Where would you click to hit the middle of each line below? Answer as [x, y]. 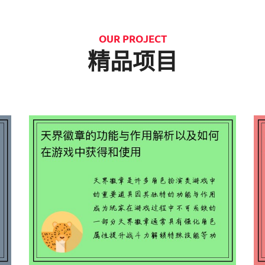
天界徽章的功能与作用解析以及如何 [132, 212]
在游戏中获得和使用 [132, 228]
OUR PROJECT [132, 39]
